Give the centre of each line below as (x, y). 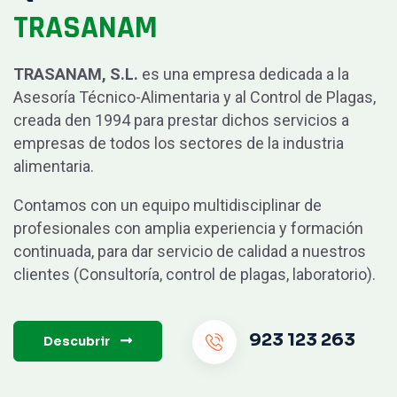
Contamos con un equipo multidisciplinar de (167, 205)
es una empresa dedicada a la (244, 74)
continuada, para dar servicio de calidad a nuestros (190, 251)
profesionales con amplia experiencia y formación (188, 228)
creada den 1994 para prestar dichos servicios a (181, 120)
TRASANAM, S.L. (76, 74)
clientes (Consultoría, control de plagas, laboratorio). (195, 274)
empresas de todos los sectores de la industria (179, 143)
